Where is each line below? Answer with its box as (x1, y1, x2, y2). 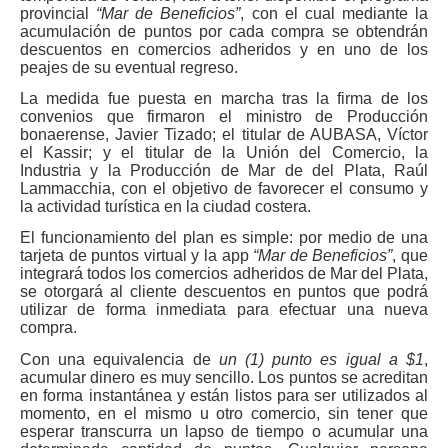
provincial (20, 4, 97, 22)
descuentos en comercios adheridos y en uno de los (20, 40, 428, 58)
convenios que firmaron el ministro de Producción (20, 107, 428, 125)
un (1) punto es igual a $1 (218, 350, 425, 368)
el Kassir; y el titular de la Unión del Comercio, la (20, 143, 428, 161)
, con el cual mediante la (240, 4, 428, 22)
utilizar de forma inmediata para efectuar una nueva (20, 301, 428, 319)
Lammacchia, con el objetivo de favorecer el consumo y (20, 179, 428, 197)
